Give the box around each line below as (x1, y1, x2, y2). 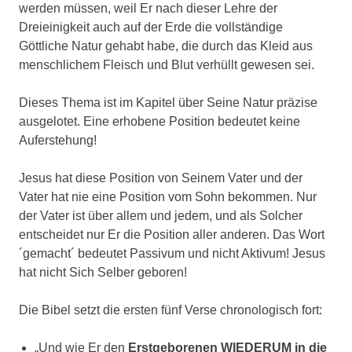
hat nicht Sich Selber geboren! (19, 266, 190, 280)
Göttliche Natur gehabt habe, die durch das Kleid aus (19, 39, 313, 53)
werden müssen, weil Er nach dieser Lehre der (19, 2, 277, 16)
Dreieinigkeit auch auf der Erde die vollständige (19, 20, 283, 35)
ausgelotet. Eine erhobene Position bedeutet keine (19, 115, 300, 129)
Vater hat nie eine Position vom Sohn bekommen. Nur (19, 190, 317, 204)
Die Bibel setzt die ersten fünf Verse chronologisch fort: (19, 303, 322, 317)
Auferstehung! (19, 134, 100, 148)
